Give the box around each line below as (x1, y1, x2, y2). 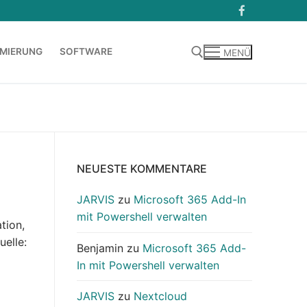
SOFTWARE (60, 46, 112, 58)
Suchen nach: (35, 102, 63, 116)
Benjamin (77, 241, 123, 255)
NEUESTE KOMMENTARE (77, 162, 207, 176)
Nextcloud (134, 288, 187, 303)
